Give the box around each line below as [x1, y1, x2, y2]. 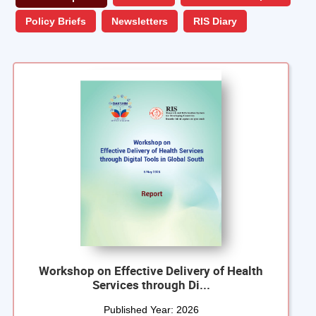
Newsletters [111, 16, 169, 28]
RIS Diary [193, 16, 238, 28]
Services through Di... [92, 276, 210, 293]
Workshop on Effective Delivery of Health [39, 262, 264, 279]
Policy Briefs [25, 16, 87, 28]
